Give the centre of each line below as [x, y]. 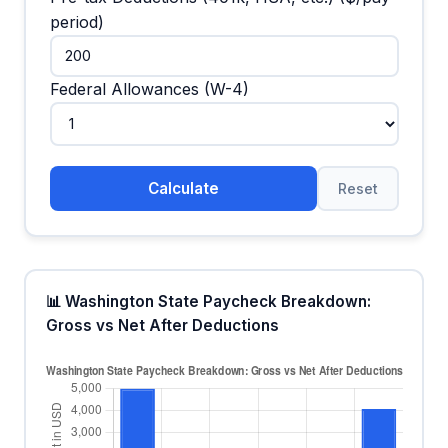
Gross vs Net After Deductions [162, 326]
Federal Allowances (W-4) [149, 88]
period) [76, 22]
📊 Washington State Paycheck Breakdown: [208, 302]
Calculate [183, 189]
